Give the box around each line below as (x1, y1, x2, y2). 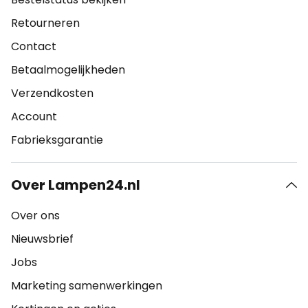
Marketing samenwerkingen (11, 278, 162, 294)
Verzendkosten (11, 85, 93, 101)
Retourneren (11, 15, 80, 31)
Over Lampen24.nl (11, 175, 140, 195)
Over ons (11, 208, 60, 223)
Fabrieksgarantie (11, 132, 103, 148)
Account (11, 109, 57, 124)
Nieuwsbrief (11, 231, 74, 247)
